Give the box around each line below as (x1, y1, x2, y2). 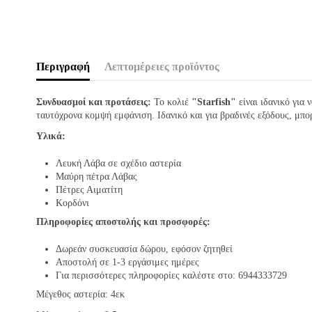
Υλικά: (36, 131, 65, 142)
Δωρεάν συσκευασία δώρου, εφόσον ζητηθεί (56, 243, 233, 254)
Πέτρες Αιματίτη (56, 184, 123, 195)
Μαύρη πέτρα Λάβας (56, 171, 137, 182)
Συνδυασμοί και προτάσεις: (36, 97, 151, 108)
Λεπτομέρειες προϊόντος (104, 61, 219, 73)
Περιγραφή (36, 61, 90, 73)
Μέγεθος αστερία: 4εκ (36, 289, 125, 300)
